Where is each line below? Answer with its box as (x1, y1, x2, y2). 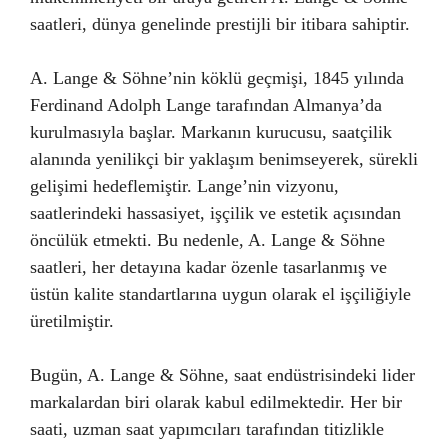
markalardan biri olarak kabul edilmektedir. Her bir (30, 392, 402, 412)
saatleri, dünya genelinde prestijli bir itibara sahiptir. (30, 14, 410, 34)
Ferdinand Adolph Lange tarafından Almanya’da (30, 95, 382, 115)
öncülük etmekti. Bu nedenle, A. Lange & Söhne (30, 230, 385, 250)
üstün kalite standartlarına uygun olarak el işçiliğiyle (30, 284, 411, 304)
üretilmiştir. (30, 311, 114, 331)
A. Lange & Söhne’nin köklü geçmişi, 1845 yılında (30, 68, 404, 88)
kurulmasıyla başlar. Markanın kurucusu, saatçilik (30, 122, 392, 142)
